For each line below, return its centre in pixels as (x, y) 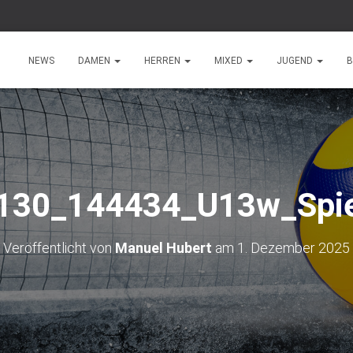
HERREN (163, 61)
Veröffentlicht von (59, 248)
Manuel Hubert (163, 248)
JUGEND (296, 61)
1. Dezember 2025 (294, 248)
